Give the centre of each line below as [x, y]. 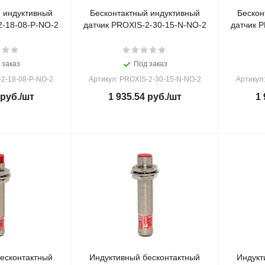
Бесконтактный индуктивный [145, 13]
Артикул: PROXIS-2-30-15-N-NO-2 [145, 79]
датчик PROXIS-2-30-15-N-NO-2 [145, 25]
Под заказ [151, 64]
